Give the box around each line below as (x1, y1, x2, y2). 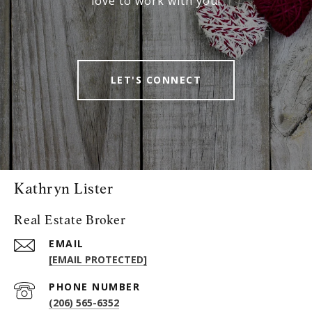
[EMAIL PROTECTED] (49, 252, 147, 266)
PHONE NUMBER (49, 279, 140, 293)
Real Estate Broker (14, 212, 126, 227)
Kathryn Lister (14, 179, 114, 197)
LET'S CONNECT (110, 72, 202, 86)
